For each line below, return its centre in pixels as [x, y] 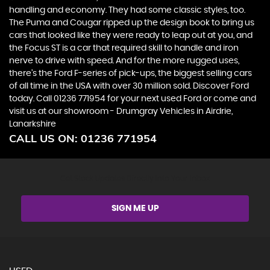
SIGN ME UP [135, 209]
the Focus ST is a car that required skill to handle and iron [124, 48]
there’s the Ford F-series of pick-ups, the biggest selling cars [130, 74]
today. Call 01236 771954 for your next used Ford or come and [133, 99]
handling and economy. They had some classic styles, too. [127, 10]
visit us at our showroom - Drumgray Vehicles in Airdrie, [121, 111]
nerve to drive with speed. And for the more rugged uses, [124, 61]
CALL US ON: [45, 138]
